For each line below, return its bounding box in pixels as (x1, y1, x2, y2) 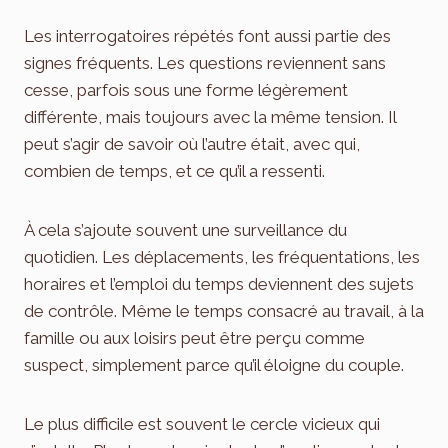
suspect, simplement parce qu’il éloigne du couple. (24, 354, 404, 375)
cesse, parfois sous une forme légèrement (24, 79, 348, 100)
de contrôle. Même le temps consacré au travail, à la (24, 300, 424, 321)
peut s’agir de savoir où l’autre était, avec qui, (24, 133, 360, 154)
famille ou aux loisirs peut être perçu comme (24, 327, 365, 348)
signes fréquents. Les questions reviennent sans (24, 52, 386, 73)
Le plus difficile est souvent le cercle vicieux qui (24, 413, 380, 434)
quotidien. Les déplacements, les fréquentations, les (24, 246, 420, 267)
